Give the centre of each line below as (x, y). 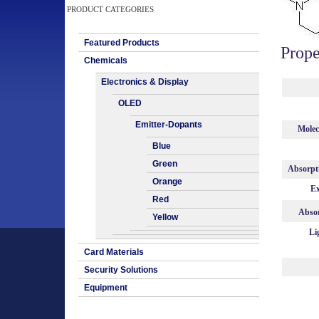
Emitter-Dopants (169, 125)
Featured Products (122, 43)
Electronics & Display (145, 82)
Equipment (106, 288)
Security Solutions (121, 270)
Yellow (165, 217)
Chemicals (106, 61)
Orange (167, 182)
